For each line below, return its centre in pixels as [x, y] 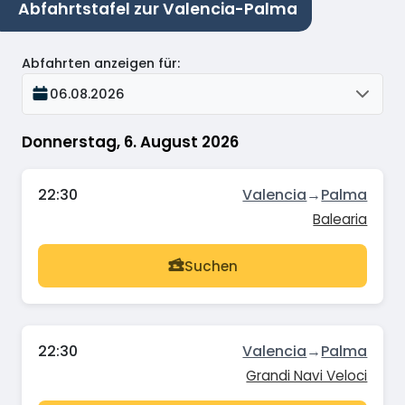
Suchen [211, 266]
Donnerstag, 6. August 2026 [130, 141]
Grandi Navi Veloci [307, 376]
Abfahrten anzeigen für [99, 63]
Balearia [340, 220]
